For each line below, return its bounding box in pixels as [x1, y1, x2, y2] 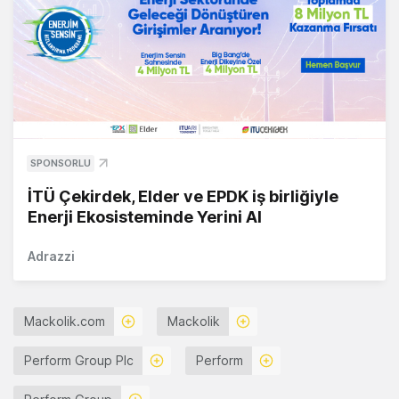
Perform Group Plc [24, 353, 134, 369]
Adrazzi [28, 248, 75, 265]
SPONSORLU [30, 157, 91, 170]
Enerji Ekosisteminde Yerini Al [28, 208, 262, 227]
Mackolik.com [24, 313, 105, 330]
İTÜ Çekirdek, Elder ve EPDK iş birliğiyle [28, 187, 338, 207]
